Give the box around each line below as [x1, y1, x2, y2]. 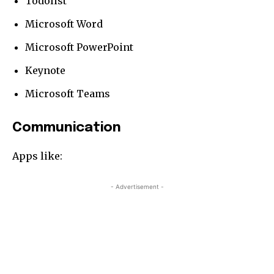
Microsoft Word [25, 17, 103, 30]
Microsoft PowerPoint [25, 40, 133, 53]
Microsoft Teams [25, 87, 110, 100]
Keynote [25, 64, 65, 76]
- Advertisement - [110, 182, 164, 190]
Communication [12, 120, 121, 135]
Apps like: [12, 149, 62, 162]
